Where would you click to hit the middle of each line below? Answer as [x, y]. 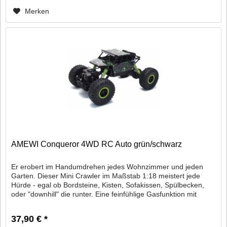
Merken [37, 11]
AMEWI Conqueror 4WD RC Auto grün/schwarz [97, 144]
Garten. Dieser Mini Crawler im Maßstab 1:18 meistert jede [106, 176]
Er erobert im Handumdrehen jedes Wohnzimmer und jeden [107, 167]
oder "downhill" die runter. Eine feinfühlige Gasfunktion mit [104, 194]
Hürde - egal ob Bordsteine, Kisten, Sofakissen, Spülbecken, [108, 185]
